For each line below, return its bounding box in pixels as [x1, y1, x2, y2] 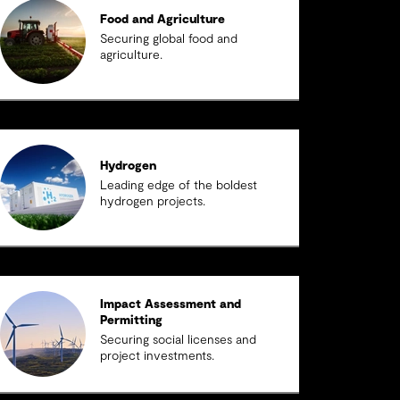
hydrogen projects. [99, 196, 205, 208]
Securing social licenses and [99, 334, 256, 346]
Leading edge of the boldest [99, 179, 257, 192]
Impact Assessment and [99, 298, 241, 311]
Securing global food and [99, 33, 237, 46]
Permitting [99, 314, 162, 327]
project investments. [99, 350, 214, 362]
